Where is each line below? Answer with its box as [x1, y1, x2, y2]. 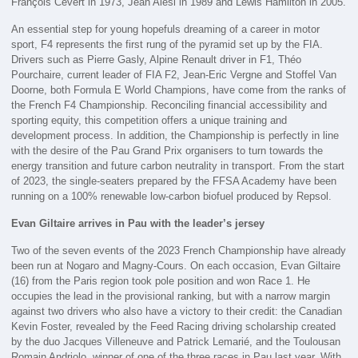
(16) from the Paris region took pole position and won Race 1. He [11, 274, 311, 287]
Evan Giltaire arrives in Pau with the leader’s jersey [11, 217, 265, 229]
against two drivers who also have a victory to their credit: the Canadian [11, 304, 343, 317]
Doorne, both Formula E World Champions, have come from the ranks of [11, 83, 347, 96]
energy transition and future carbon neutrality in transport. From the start [11, 159, 345, 172]
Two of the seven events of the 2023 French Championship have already [11, 244, 347, 257]
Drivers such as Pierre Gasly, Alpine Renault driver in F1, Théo [11, 53, 302, 66]
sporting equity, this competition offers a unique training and [11, 113, 288, 126]
